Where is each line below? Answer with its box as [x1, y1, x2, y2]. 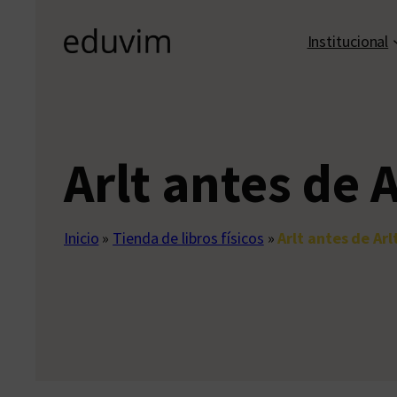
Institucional [307, 30, 389, 51]
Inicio [64, 228, 99, 249]
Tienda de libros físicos [113, 228, 264, 249]
